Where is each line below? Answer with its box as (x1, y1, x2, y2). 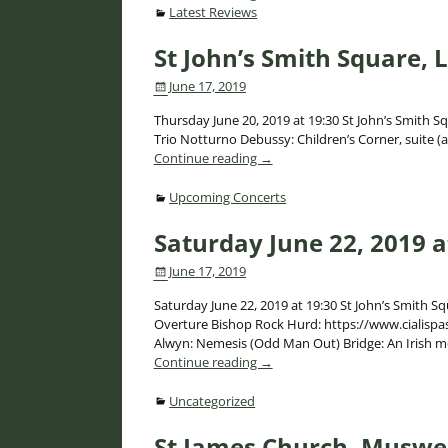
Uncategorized (169, 391, 256, 410)
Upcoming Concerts (169, 187, 287, 206)
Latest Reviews (169, 2, 258, 21)
